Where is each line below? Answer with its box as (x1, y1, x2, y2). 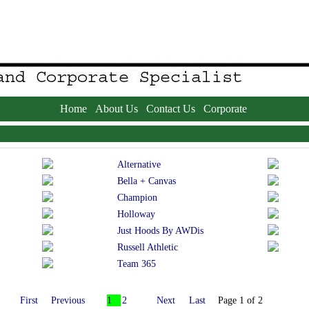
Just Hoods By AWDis (117, 225, 203, 236)
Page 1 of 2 (217, 295, 263, 306)
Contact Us (146, 103, 195, 114)
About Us (94, 103, 138, 114)
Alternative (117, 159, 161, 170)
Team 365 (117, 258, 156, 269)
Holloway (117, 208, 155, 219)
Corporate (203, 103, 247, 114)
